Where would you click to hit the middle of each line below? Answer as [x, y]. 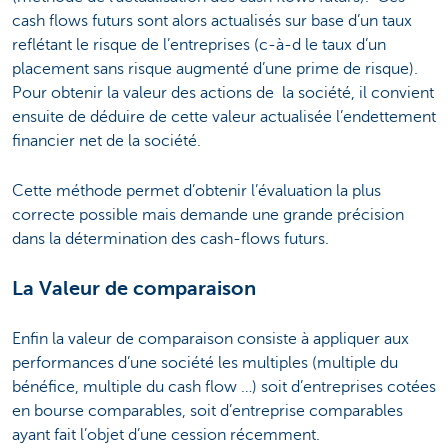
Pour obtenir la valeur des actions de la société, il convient [223, 92]
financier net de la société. [106, 140]
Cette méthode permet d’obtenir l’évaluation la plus [196, 191]
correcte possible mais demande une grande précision [208, 215]
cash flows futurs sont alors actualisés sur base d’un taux [212, 20]
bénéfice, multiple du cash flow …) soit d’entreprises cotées [224, 387]
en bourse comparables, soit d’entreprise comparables [207, 411]
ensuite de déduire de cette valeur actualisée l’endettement [224, 116]
